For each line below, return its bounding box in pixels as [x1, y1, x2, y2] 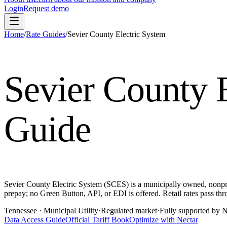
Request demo [23, 4, 69, 13]
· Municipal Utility [37, 206, 98, 215]
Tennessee [4, 206, 37, 215]
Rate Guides [26, 30, 65, 39]
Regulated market [101, 206, 157, 215]
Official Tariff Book [65, 215, 129, 224]
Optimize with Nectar [129, 215, 198, 224]
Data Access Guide [4, 215, 65, 224]
